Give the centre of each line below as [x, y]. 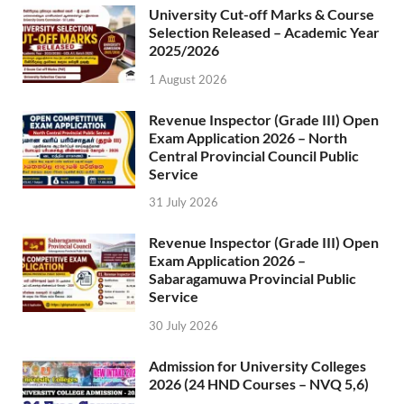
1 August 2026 [188, 79]
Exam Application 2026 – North [248, 137]
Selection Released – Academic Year [264, 32]
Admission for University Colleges [257, 366]
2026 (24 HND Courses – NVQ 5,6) [259, 384]
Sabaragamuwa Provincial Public [252, 279]
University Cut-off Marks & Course [262, 14]
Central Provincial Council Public [254, 155]
